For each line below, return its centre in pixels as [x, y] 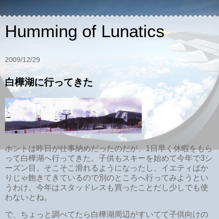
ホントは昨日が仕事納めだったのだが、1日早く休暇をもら [109, 148]
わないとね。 [28, 197]
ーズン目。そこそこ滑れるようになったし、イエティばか [107, 168]
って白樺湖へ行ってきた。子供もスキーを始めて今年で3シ [109, 158]
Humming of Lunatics [85, 31]
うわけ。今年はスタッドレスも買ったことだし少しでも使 [107, 187]
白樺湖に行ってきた [49, 82]
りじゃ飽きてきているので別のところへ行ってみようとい [107, 177]
